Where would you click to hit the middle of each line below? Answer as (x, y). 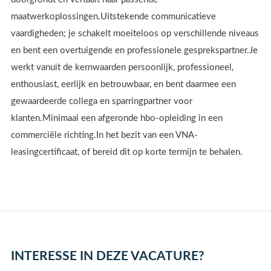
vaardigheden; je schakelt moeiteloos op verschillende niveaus (135, 34)
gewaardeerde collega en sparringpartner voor (102, 102)
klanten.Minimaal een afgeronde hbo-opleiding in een (117, 119)
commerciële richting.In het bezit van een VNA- (104, 135)
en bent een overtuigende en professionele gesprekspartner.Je (134, 51)
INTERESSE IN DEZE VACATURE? (108, 256)
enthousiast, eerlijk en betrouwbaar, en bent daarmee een (123, 85)
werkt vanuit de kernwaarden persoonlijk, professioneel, (122, 68)
